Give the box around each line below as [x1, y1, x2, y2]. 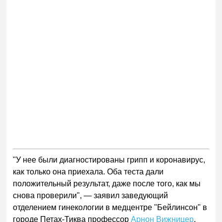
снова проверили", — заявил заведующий [13, 191, 168, 200]
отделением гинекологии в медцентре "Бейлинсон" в [13, 203, 208, 212]
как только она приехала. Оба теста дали [13, 167, 164, 176]
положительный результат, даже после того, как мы [13, 179, 201, 188]
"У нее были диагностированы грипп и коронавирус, [13, 155, 206, 164]
